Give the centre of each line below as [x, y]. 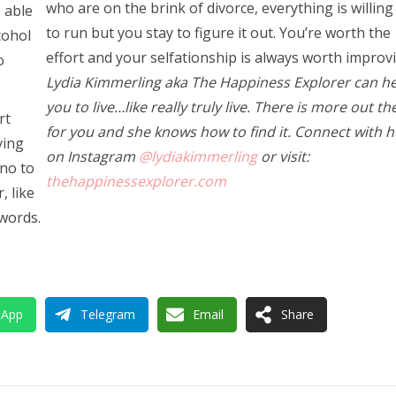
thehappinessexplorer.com [136, 181]
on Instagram [92, 156]
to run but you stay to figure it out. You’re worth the [218, 32]
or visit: [283, 156]
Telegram [108, 315]
